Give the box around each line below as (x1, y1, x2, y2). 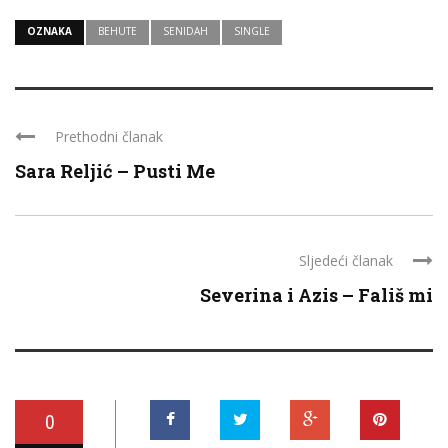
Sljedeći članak (299, 250, 393, 270)
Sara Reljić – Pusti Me (15, 158, 215, 183)
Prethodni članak (55, 126, 163, 146)
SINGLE (234, 23, 270, 38)
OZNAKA (27, 23, 72, 38)
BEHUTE (98, 23, 137, 38)
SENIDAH (163, 23, 208, 38)
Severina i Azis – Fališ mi (200, 282, 433, 307)
